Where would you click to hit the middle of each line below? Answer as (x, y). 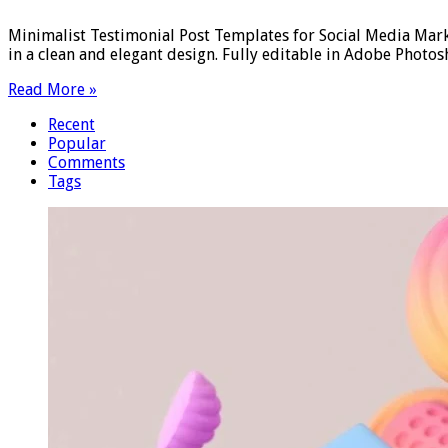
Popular (77, 143)
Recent (71, 124)
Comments (86, 162)
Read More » (52, 89)
